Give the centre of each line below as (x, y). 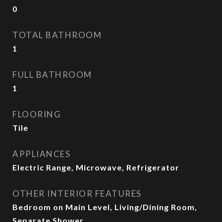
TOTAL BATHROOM (57, 35)
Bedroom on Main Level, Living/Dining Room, (105, 207)
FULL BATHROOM (52, 75)
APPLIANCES (41, 154)
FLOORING (37, 114)
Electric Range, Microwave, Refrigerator (96, 167)
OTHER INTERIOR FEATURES (77, 194)
